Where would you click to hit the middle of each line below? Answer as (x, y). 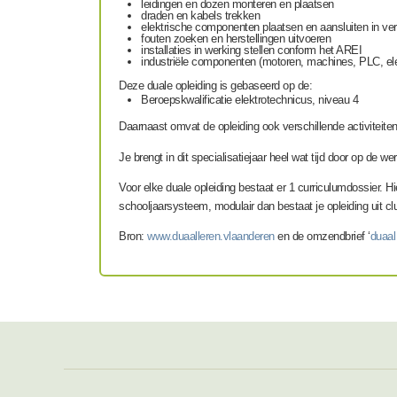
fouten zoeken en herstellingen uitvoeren (236, 39)
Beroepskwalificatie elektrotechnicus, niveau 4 (249, 100)
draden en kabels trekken (200, 16)
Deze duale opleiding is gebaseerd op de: (217, 85)
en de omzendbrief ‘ (322, 237)
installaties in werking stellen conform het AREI (251, 51)
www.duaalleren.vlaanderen (211, 237)
